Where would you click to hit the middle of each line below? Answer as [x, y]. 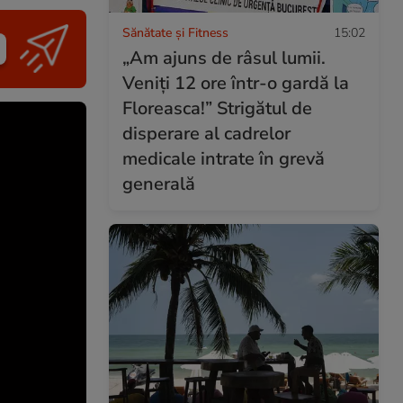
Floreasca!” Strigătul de [217, 108]
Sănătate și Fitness [175, 32]
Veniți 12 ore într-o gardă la [236, 83]
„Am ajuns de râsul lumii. [224, 58]
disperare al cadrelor [206, 133]
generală [159, 184]
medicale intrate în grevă [224, 158]
